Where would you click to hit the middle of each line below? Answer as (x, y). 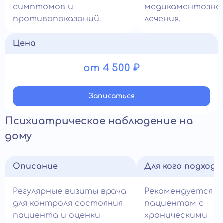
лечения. (162, 19)
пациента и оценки (56, 215)
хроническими (176, 215)
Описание (35, 167)
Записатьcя (111, 96)
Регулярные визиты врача (70, 191)
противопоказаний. (57, 19)
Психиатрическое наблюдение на (99, 121)
